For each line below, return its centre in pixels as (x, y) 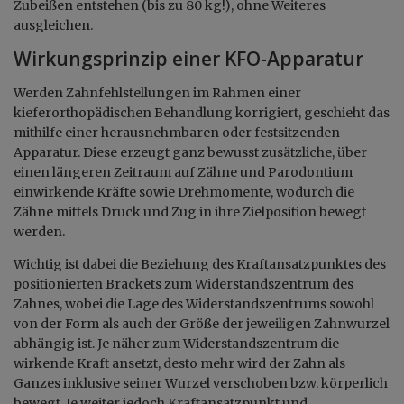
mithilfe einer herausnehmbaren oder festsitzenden (177, 132)
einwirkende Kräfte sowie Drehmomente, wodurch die (184, 192)
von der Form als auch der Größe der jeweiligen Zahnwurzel (202, 323)
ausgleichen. (56, 25)
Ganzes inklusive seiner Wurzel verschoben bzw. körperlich (201, 383)
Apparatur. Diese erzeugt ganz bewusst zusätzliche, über (190, 152)
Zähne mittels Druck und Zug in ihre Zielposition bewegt (190, 211)
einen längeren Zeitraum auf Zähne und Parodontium (183, 172)
